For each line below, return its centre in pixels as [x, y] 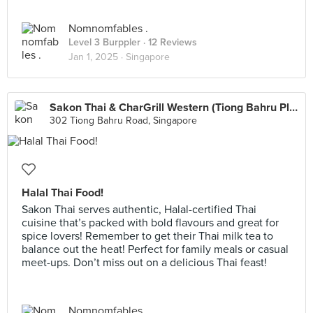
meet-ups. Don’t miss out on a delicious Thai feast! [144, 263]
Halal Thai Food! [63, 193]
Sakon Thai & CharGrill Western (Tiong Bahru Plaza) [293, 108]
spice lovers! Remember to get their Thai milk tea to [147, 236]
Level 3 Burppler [104, 42]
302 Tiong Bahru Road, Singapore [123, 121]
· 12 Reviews [169, 42]
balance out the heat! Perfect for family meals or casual [155, 249]
